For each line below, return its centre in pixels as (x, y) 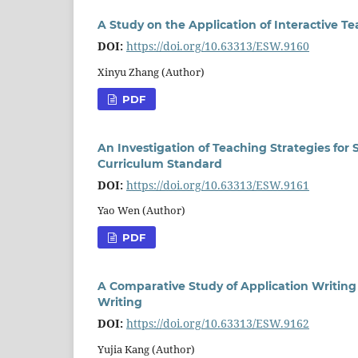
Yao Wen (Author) (141, 211)
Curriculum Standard (160, 163)
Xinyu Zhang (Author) (151, 72)
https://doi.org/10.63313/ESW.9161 (218, 185)
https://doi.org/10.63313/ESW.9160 (218, 46)
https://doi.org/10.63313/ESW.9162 (218, 324)
